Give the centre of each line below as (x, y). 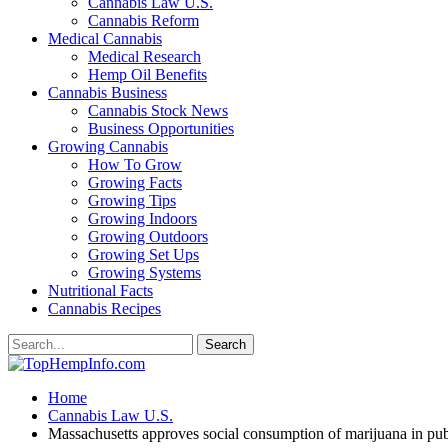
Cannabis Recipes (104, 308)
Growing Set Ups (143, 254)
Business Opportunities (161, 128)
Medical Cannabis (105, 38)
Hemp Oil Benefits (147, 74)
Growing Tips (132, 200)
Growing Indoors (142, 218)
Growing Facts (135, 182)
